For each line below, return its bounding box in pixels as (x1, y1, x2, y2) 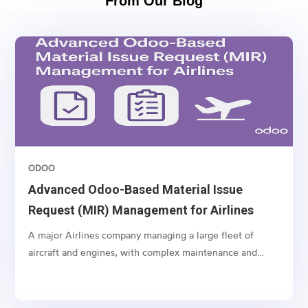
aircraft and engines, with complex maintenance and (28, 245, 258, 258)
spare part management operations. (28, 263, 184, 275)
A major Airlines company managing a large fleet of (28, 228, 254, 241)
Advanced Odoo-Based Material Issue (28, 181, 243, 197)
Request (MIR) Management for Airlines (28, 202, 254, 217)
